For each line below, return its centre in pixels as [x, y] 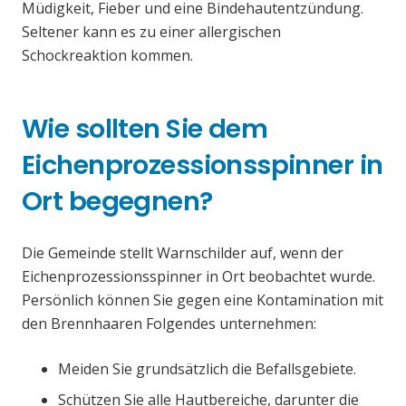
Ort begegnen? [117, 202]
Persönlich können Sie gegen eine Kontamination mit [203, 300]
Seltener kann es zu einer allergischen [151, 32]
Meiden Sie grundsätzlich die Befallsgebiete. [207, 369]
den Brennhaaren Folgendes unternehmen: [169, 324]
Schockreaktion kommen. [107, 56]
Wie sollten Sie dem [145, 129]
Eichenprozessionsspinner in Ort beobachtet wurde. [198, 277]
